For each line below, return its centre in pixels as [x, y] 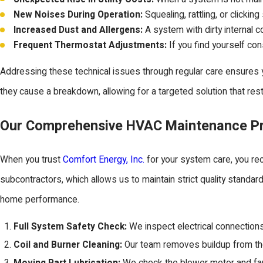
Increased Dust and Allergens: [78, 30]
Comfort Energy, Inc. [104, 160]
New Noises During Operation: [78, 15]
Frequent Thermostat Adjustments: [90, 45]
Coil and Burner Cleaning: [68, 245]
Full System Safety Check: [70, 227]
